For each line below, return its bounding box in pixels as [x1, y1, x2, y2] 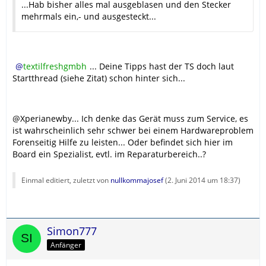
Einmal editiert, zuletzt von [21, 175, 110, 186]
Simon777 [47, 224, 97, 239]
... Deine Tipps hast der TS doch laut [90, 61, 234, 72]
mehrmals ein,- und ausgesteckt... [21, 11, 156, 23]
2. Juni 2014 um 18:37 [167, 175, 238, 186]
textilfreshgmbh [23, 61, 87, 72]
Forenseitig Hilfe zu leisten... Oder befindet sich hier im [12, 137, 233, 148]
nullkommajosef [110, 175, 163, 186]
